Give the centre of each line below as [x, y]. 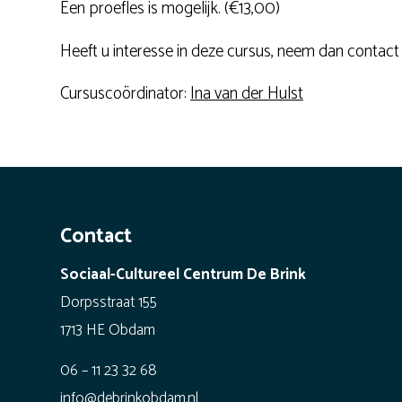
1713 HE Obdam [108, 330]
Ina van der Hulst [247, 93]
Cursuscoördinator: [125, 93]
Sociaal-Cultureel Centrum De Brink [183, 274]
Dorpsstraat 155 [109, 302]
